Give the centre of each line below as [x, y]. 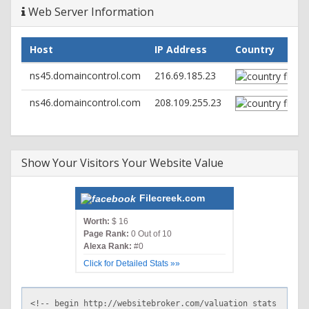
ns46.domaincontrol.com [85, 102]
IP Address [181, 49]
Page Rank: [106, 233]
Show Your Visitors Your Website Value [122, 162]
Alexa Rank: [108, 246]
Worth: [97, 221]
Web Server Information [90, 11]
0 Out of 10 [150, 233]
